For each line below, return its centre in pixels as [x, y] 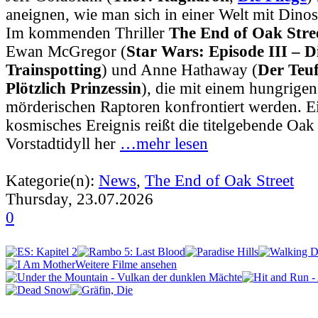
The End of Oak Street [219, 181]
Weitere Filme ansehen [126, 265]
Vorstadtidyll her [63, 144]
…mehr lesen [164, 144]
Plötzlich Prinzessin [73, 89]
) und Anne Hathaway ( [180, 70]
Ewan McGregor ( [66, 52]
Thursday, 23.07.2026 [79, 199]
